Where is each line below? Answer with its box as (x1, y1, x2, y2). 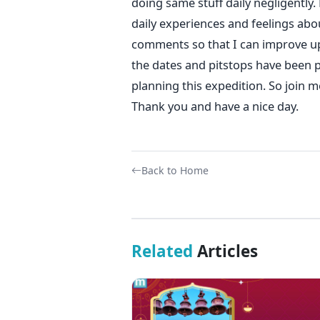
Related (131, 239, 193, 262)
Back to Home (141, 163, 209, 177)
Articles (192, 239, 258, 262)
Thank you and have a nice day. (131, 97, 310, 114)
